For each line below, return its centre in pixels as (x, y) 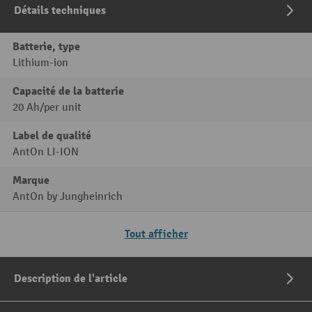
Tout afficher (156, 234)
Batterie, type (46, 47)
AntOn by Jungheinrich (68, 197)
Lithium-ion (40, 63)
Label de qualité (52, 136)
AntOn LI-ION (46, 153)
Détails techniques (60, 11)
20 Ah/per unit (47, 108)
